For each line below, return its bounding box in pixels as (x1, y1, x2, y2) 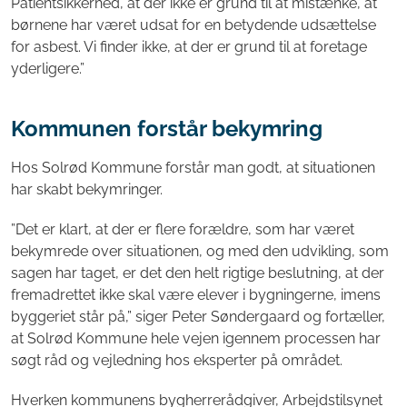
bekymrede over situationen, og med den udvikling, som (11, 242, 389, 260)
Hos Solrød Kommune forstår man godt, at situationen (11, 158, 375, 176)
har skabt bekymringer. (11, 180, 166, 198)
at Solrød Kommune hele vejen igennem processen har (11, 329, 381, 347)
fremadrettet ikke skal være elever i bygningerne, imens (11, 285, 381, 303)
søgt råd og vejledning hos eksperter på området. (11, 351, 342, 369)
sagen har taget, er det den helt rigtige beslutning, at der (11, 263, 384, 282)
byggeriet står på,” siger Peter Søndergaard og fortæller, (11, 307, 385, 325)
